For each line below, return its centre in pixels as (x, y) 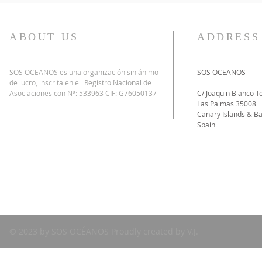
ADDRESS (229, 37)
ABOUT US (44, 37)
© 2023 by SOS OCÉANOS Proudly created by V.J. (104, 231)
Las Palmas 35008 (227, 104)
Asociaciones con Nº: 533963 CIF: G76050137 (83, 93)
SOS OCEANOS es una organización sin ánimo (84, 72)
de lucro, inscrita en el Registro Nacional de (80, 82)
